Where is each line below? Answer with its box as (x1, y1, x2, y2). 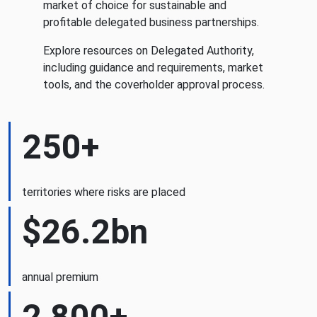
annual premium (22, 270, 98, 284)
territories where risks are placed (22, 185, 185, 199)
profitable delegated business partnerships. (42, 16, 259, 29)
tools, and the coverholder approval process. (42, 78, 265, 91)
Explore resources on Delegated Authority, (42, 44, 254, 57)
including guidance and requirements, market (42, 61, 263, 74)
